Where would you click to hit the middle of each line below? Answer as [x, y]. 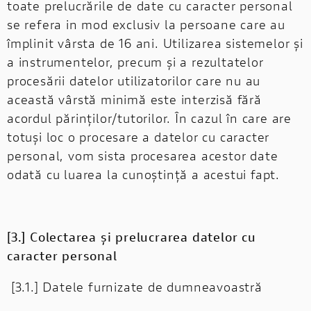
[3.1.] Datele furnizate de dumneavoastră [135, 286]
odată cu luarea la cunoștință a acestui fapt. [143, 174]
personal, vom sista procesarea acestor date [143, 155]
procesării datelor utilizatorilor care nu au [134, 80]
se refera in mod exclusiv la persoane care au [146, 24]
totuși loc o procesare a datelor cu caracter [138, 136]
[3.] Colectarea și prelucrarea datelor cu [132, 236]
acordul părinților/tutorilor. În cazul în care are [149, 118]
